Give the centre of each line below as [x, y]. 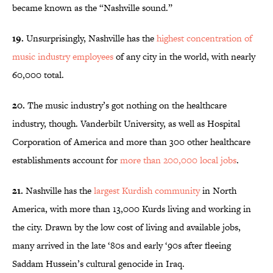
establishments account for [66, 160]
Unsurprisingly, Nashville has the [90, 38]
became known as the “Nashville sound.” [92, 8]
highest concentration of [204, 38]
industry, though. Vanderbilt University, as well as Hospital [126, 124]
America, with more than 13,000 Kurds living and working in [132, 209]
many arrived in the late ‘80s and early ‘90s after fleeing [122, 246]
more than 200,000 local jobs [178, 160]
